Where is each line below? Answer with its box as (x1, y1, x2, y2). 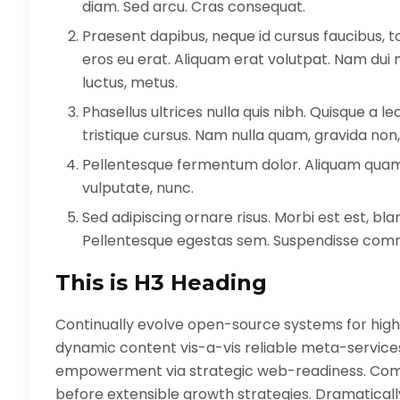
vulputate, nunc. (82, 178, 194, 198)
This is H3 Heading (55, 270, 267, 296)
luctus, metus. (82, 72, 178, 93)
